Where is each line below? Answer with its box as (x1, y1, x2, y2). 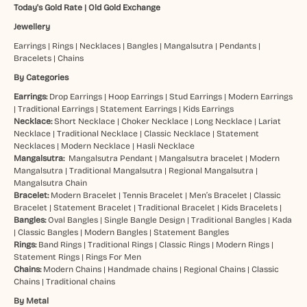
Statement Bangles (153, 228, 229, 238)
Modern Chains (42, 265, 101, 275)
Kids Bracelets (221, 203, 278, 213)
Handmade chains (107, 265, 177, 275)
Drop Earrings (49, 92, 102, 102)
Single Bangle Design (103, 215, 185, 225)
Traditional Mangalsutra (69, 166, 162, 176)
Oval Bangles (47, 215, 98, 225)
